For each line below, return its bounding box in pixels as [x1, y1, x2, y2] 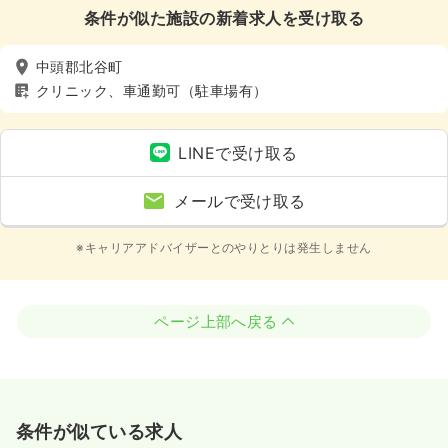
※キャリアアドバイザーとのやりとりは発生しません [76, 239, 372, 255]
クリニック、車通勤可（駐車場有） [36, 82, 268, 100]
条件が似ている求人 [16, 420, 183, 442]
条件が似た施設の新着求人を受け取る [83, 7, 365, 28]
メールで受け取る [174, 190, 306, 211]
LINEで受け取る [178, 142, 298, 163]
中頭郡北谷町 [36, 58, 123, 76]
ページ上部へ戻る [154, 311, 278, 331]
